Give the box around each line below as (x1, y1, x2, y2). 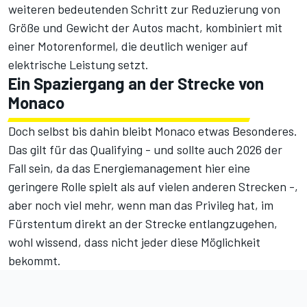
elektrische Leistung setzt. (8, 57, 149, 73)
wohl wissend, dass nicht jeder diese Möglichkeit (8, 234, 260, 250)
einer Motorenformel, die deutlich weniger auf (8, 38, 248, 54)
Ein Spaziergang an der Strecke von (8, 73, 264, 94)
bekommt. (8, 253, 61, 269)
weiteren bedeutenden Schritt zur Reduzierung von (8, 1, 280, 17)
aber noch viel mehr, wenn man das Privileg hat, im (8, 197, 273, 213)
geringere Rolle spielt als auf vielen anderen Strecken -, (8, 179, 298, 195)
